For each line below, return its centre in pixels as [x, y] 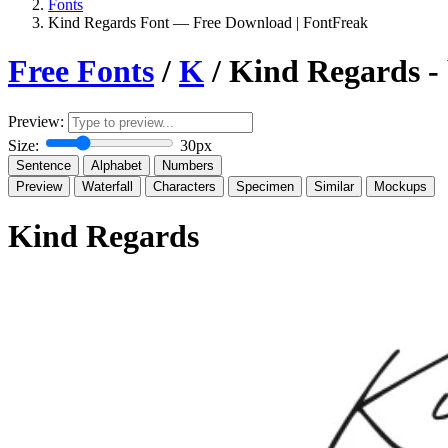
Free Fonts [81, 71]
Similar [334, 186]
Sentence [43, 165]
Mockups [400, 186]
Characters [184, 186]
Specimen [265, 186]
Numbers [188, 165]
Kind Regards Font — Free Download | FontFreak [208, 22]
